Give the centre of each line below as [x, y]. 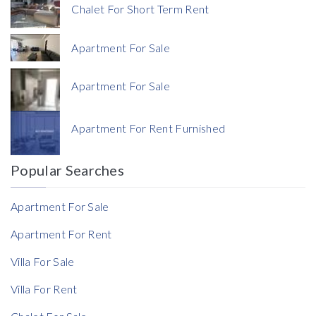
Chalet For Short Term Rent [140, 9]
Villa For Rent [44, 289]
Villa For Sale [43, 262]
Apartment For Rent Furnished [148, 128]
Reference [39, 189]
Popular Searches [68, 170]
